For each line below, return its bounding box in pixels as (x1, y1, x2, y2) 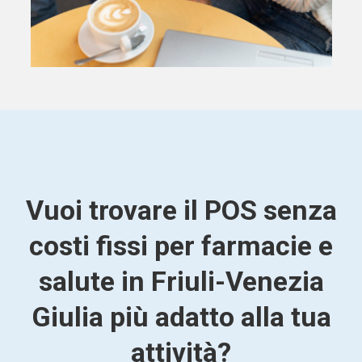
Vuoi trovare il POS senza (25, 193, 337, 226)
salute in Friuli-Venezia (38, 264, 324, 297)
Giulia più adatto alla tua (31, 300, 331, 333)
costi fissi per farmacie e (29, 229, 333, 262)
